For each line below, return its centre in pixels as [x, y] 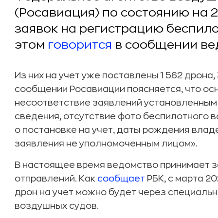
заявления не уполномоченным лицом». [106, 144]
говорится [80, 45]
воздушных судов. [57, 206]
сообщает [121, 179]
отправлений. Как [56, 179]
